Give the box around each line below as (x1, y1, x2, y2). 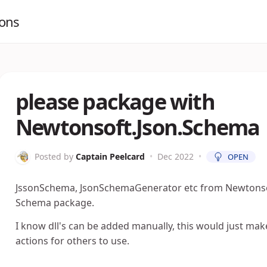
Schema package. (15, 196, 94, 209)
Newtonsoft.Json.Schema (15, 113, 260, 142)
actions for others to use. (15, 234, 129, 247)
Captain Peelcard (76, 151, 145, 162)
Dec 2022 (157, 151, 194, 162)
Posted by (35, 151, 73, 162)
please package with (15, 87, 215, 116)
